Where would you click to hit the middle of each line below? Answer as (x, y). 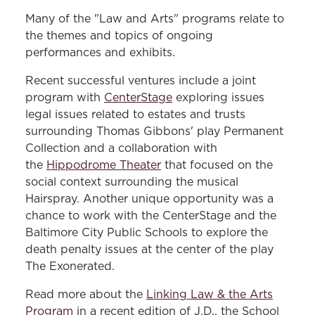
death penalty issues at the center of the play (149, 250)
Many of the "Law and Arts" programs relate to (155, 19)
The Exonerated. (70, 266)
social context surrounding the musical (132, 182)
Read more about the (86, 295)
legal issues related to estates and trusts (135, 115)
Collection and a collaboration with (121, 148)
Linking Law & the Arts (210, 295)
